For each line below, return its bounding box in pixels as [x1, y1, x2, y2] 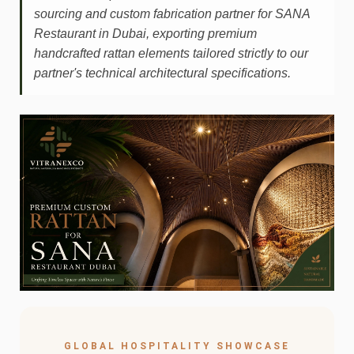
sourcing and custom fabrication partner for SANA [34, 7, 311, 21]
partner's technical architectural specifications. [34, 66, 291, 80]
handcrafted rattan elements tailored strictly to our [34, 47, 308, 60]
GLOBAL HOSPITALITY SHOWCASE [64, 341, 290, 352]
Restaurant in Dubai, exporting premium [34, 27, 257, 40]
